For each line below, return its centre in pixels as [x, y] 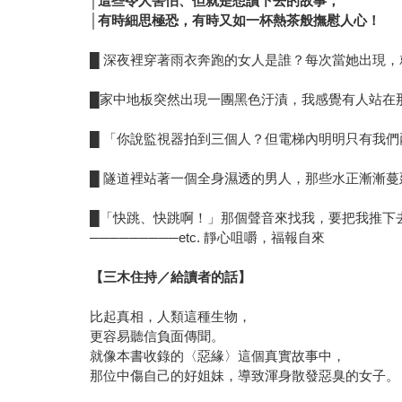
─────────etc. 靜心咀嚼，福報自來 [208, 237]
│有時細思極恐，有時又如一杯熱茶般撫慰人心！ [236, 20]
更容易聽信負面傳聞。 [157, 336]
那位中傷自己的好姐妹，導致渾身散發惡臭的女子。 [245, 375]
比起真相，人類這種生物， [171, 316]
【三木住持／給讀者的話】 [171, 276]
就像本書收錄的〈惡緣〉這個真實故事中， [218, 355]
